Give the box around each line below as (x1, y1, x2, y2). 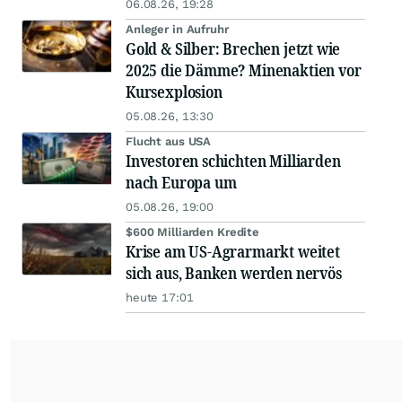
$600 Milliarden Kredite (126, 225, 260, 240)
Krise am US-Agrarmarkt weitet (126, 240, 340, 263)
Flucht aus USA (126, 135, 212, 149)
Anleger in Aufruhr (126, 22, 229, 37)
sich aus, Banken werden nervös (126, 262, 342, 284)
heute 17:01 (126, 291, 194, 305)
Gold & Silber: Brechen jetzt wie (126, 38, 341, 60)
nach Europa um (126, 171, 237, 194)
